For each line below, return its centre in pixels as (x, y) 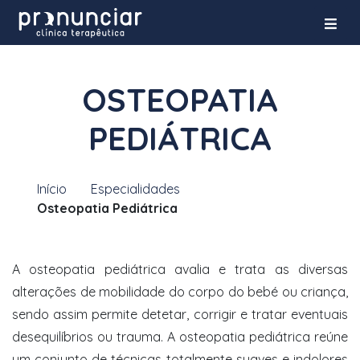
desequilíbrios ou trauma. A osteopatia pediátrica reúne (180, 337)
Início (52, 189)
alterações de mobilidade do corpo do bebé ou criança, (180, 292)
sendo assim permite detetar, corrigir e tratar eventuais (180, 314)
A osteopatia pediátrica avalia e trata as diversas (180, 269)
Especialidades (135, 189)
